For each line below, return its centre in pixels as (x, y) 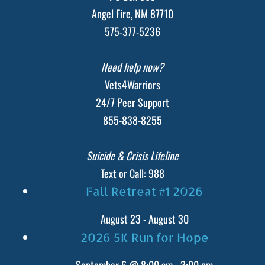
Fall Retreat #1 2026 (144, 191)
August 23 (120, 219)
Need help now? (132, 67)
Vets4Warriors (132, 84)
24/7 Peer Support (132, 102)
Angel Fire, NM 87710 (132, 13)
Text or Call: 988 (132, 173)
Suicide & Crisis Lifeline (132, 155)
